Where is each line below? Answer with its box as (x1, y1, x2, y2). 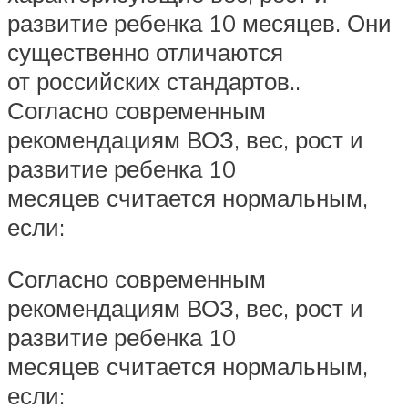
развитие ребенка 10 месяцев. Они (7, 7, 392, 37)
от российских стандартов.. (7, 66, 301, 96)
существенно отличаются (7, 36, 283, 66)
